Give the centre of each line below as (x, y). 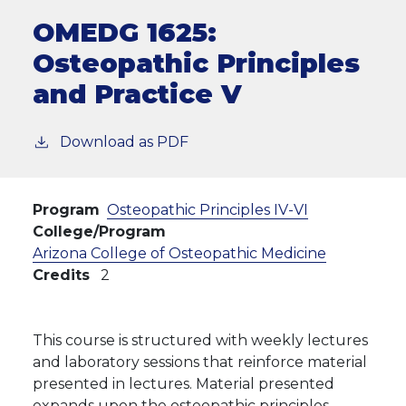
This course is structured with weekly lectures (200, 340)
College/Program (99, 232)
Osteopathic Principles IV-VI (208, 210)
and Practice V (137, 94)
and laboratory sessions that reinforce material (200, 362)
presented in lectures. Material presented (184, 384)
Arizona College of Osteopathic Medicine (179, 253)
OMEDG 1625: (125, 32)
